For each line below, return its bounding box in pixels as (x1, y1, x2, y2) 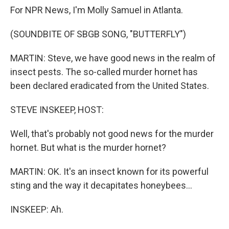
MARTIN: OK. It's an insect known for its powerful (10, 166, 209, 177)
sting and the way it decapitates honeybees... (10, 180, 192, 191)
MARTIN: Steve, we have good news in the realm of (10, 53, 216, 63)
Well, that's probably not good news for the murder (10, 128, 214, 139)
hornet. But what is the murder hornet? (10, 142, 166, 153)
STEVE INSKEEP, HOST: (10, 104, 104, 115)
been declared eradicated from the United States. (10, 80, 209, 91)
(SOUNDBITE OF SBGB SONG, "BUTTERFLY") (10, 29, 186, 39)
